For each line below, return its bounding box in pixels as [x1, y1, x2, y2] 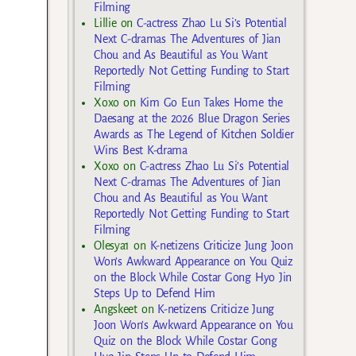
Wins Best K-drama [94, 144, 188, 157]
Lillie [94, 17, 117, 30]
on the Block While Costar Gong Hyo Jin [94, 271, 292, 284]
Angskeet [94, 303, 137, 316]
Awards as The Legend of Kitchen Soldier [94, 128, 294, 141]
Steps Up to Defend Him [94, 287, 215, 300]
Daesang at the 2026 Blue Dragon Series [94, 112, 290, 126]
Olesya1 [94, 239, 130, 253]
